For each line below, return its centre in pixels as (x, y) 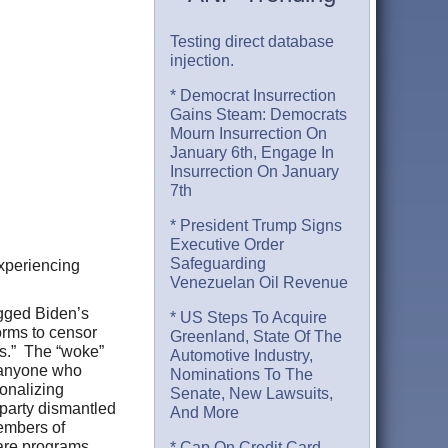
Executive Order (227, 245)
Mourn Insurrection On (249, 134)
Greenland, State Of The (256, 337)
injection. (202, 61)
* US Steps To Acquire (249, 318)
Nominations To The (242, 375)
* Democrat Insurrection (253, 96)
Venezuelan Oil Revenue (259, 283)
